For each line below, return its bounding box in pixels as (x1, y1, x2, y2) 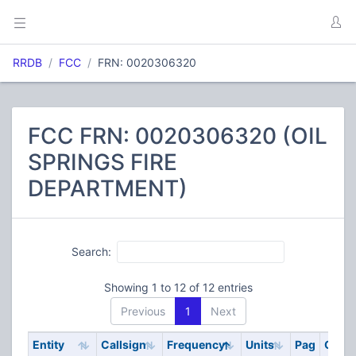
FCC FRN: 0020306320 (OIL (28, 122, 327, 149)
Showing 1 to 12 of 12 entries (103, 281, 253, 295)
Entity (32, 338, 64, 352)
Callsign (100, 338, 146, 352)
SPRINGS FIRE (28, 149, 177, 176)
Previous (120, 304, 165, 319)
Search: (72, 244, 112, 258)
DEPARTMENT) (28, 175, 188, 202)
